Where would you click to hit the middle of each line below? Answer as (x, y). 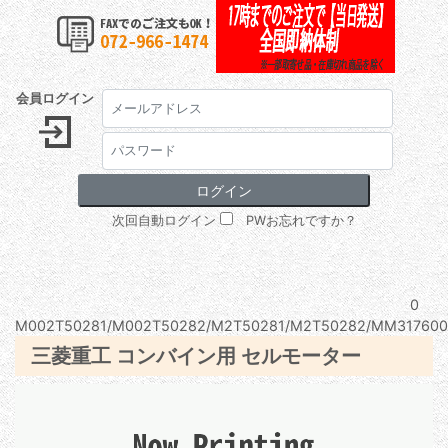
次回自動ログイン (166, 221)
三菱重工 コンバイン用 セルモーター (196, 356)
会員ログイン (55, 99)
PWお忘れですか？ (301, 221)
